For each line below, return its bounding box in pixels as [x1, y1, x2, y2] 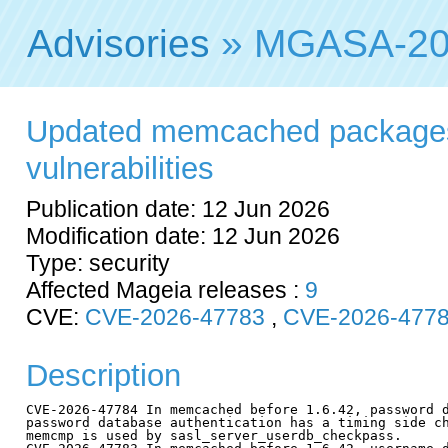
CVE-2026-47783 [85, 304, 265, 330]
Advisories [27, 21, 211, 65]
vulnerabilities [26, 151, 214, 186]
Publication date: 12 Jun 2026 [26, 196, 330, 222]
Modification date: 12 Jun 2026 [26, 223, 340, 249]
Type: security [26, 250, 170, 276]
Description [26, 357, 181, 393]
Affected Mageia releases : [26, 277, 305, 303]
